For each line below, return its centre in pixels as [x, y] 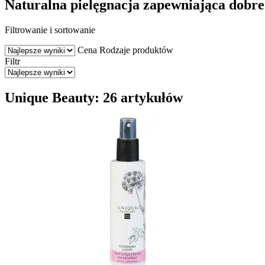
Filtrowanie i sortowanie [50, 30]
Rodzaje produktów [136, 50]
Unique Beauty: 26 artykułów [94, 97]
